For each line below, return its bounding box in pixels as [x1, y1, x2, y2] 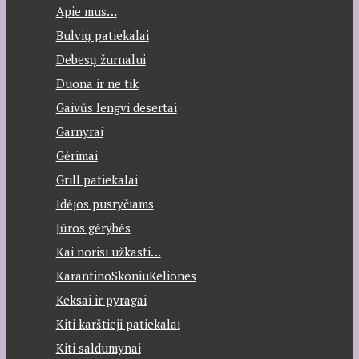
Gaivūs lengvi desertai [55, 99, 177, 115]
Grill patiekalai [55, 171, 138, 188]
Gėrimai [55, 147, 98, 163]
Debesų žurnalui [55, 50, 146, 67]
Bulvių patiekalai [55, 26, 149, 43]
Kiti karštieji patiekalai [55, 315, 180, 332]
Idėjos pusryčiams [55, 195, 154, 212]
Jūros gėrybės [55, 219, 131, 236]
